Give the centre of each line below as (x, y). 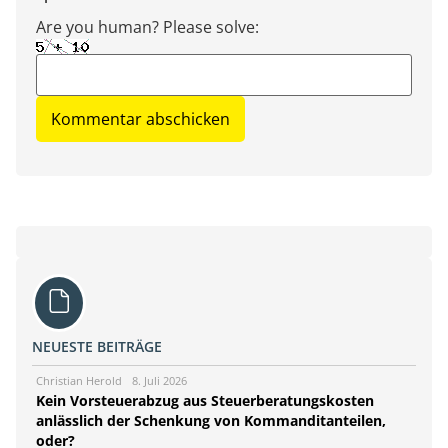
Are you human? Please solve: (147, 27)
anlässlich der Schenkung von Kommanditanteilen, (211, 421)
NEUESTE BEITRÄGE (97, 347)
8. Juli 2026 (159, 381)
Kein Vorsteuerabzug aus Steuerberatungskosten (205, 401)
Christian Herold (79, 381)
